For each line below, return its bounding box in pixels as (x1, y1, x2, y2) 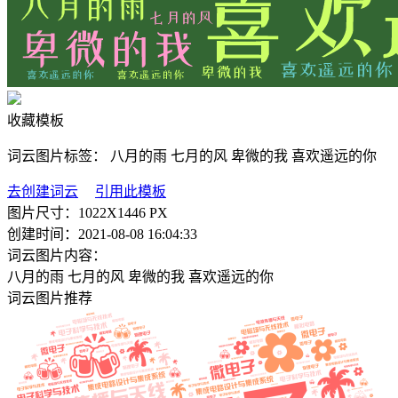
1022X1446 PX (78, 205, 168, 220)
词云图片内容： (7, 248, 107, 263)
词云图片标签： (7, 148, 110, 163)
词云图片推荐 (7, 291, 92, 306)
